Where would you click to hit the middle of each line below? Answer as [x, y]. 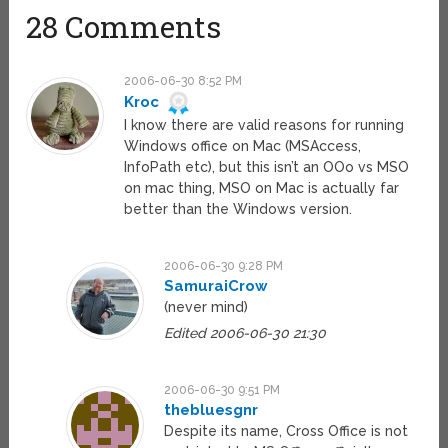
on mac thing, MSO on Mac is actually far [262, 188]
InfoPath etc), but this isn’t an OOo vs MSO [267, 167]
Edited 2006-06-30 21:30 [244, 333]
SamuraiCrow [215, 286]
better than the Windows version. [238, 209]
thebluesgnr [210, 410]
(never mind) [205, 307]
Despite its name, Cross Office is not [285, 431]
